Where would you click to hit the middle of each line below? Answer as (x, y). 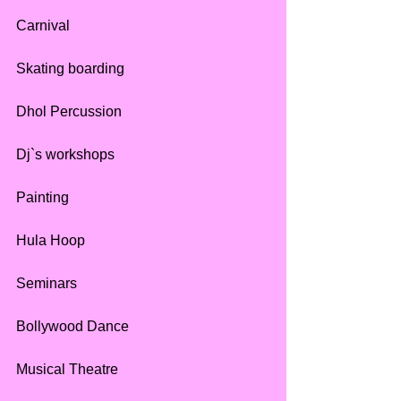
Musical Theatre (67, 370)
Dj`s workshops (65, 155)
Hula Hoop (51, 241)
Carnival (43, 26)
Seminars (47, 284)
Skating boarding (70, 69)
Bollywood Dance (74, 327)
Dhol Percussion (69, 112)
